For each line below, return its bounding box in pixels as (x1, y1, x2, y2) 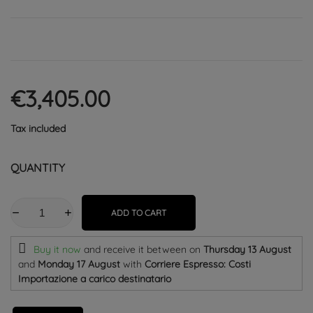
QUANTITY (10, 160, 65, 175)
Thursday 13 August (203, 242, 291, 256)
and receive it (84, 242, 147, 256)
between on (147, 242, 203, 256)
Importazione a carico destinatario (18, 272, 171, 285)
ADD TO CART (111, 207, 166, 218)
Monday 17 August (38, 257, 120, 270)
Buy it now (34, 242, 84, 256)
